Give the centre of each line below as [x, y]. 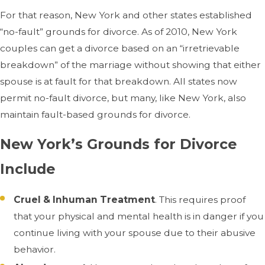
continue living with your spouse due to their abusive [135, 233]
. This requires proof [201, 200]
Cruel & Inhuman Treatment [85, 200]
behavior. [35, 250]
